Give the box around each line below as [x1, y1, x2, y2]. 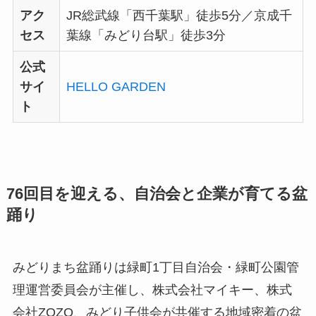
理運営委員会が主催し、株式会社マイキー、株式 [12, 283, 292, 297]
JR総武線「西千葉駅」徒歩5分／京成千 [66, 8, 292, 23]
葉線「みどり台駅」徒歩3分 [66, 28, 226, 42]
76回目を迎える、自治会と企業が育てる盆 [6, 186, 308, 202]
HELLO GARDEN [66, 79, 166, 94]
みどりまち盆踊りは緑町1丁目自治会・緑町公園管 [12, 260, 299, 274]
